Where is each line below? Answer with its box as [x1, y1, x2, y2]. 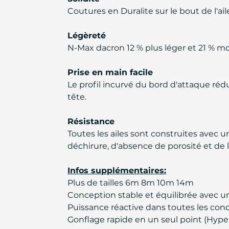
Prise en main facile [67, 67, 153, 77]
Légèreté [67, 31, 106, 40]
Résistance [67, 117, 114, 126]
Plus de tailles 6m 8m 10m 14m [67, 178, 194, 188]
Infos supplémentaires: [67, 166, 166, 175]
